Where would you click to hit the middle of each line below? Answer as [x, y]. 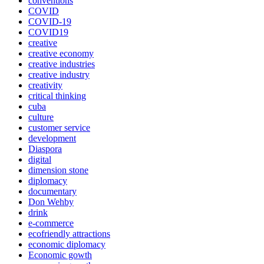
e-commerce [51, 223]
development [52, 138]
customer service [59, 128]
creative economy [61, 53]
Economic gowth [60, 255]
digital [40, 159]
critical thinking [57, 96]
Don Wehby [51, 202]
